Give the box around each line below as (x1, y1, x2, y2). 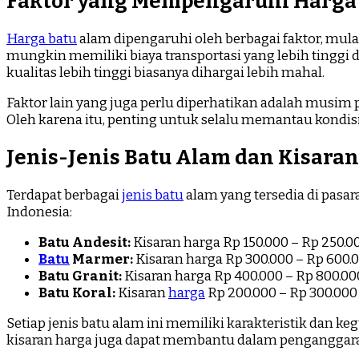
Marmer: (70, 251, 133, 268)
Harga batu (6, 30, 77, 47)
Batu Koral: (38, 284, 115, 302)
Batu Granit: (38, 268, 122, 285)
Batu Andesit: (38, 234, 131, 252)
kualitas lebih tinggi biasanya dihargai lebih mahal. (6, 63, 325, 81)
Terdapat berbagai (6, 187, 122, 204)
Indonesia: (6, 204, 72, 221)
